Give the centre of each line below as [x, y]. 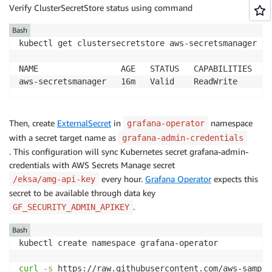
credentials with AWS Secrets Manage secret [93, 165]
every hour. [122, 178]
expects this [235, 178]
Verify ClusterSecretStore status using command [101, 7]
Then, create [33, 123]
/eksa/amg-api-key [54, 179]
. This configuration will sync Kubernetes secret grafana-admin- [129, 151]
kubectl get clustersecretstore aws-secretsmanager [140, 43]
